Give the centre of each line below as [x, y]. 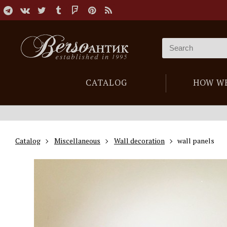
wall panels [195, 141]
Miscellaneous [77, 141]
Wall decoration [139, 141]
